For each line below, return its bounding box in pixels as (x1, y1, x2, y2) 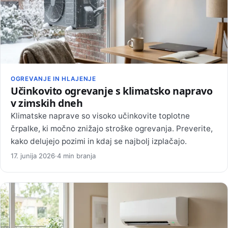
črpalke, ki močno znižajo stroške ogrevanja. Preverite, (11, 124, 213, 134)
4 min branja (57, 151, 96, 160)
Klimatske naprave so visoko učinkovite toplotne (11, 111, 190, 121)
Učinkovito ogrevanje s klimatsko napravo (11, 84, 213, 98)
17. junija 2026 (11, 151, 55, 160)
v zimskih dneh (11, 96, 83, 110)
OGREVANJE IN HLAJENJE (11, 75, 96, 82)
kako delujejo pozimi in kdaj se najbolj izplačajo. (11, 136, 187, 147)
